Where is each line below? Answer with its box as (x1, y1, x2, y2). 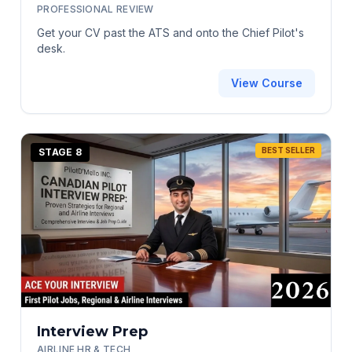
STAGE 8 (38, 145, 82, 158)
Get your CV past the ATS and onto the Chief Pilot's (37, 25, 304, 39)
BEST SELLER (262, 145, 315, 155)
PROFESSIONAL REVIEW (37, 2, 154, 15)
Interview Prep (37, 323, 148, 341)
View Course (231, 75, 302, 90)
